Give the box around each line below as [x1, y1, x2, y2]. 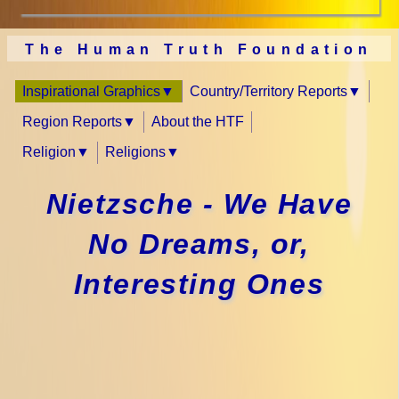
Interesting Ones [73, 267, 325, 300]
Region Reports [21, 113, 122, 129]
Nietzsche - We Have [45, 187, 353, 220]
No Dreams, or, [88, 227, 310, 260]
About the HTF [151, 113, 244, 129]
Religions [104, 144, 166, 160]
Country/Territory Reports [189, 83, 347, 99]
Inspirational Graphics [21, 83, 160, 99]
